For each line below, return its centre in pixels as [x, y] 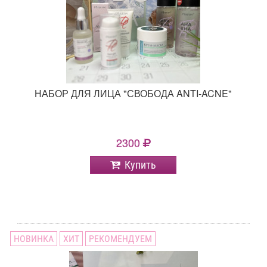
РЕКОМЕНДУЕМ [121, 239]
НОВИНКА [34, 239]
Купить [141, 165]
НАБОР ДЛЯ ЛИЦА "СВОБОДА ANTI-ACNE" [133, 94]
